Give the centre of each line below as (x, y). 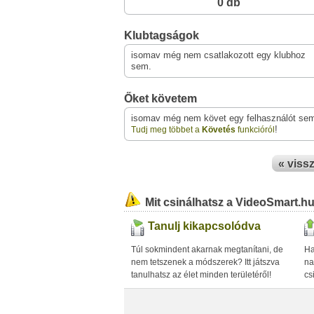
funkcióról (255, 130)
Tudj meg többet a (166, 130)
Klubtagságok (162, 35)
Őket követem (161, 98)
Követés (219, 130)
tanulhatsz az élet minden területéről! (201, 275)
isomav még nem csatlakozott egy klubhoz (218, 55)
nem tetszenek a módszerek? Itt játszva (205, 262)
